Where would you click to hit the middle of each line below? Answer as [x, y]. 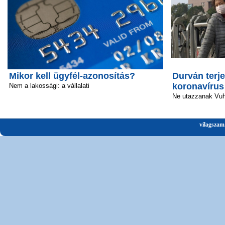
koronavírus [198, 86]
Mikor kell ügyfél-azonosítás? [72, 76]
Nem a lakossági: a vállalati [49, 85]
